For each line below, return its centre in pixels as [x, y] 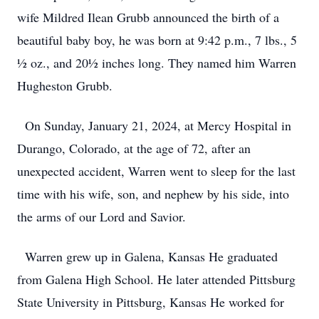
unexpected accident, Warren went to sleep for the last [156, 171]
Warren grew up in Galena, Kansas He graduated [147, 256]
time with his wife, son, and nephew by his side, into [153, 194]
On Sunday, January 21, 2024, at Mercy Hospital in [154, 125]
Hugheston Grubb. [65, 85]
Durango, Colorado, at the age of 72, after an [134, 148]
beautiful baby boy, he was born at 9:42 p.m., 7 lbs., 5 [157, 40]
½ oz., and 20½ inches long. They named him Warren [157, 63]
